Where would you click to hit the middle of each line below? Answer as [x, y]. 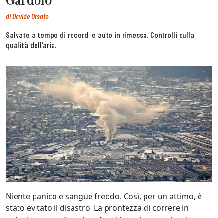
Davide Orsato [30, 16]
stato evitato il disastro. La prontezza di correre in [97, 208]
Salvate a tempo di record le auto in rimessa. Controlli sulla [100, 35]
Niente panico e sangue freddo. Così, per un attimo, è [104, 196]
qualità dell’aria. [31, 45]
